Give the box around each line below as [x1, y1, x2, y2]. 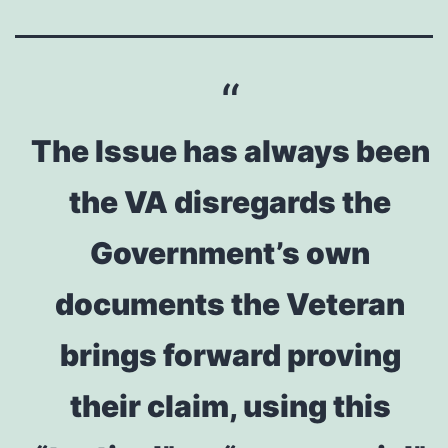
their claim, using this [69, 387, 391, 424]
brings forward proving [59, 336, 401, 373]
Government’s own [90, 234, 371, 271]
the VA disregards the [69, 183, 392, 220]
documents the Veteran [55, 285, 406, 322]
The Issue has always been [30, 132, 430, 169]
